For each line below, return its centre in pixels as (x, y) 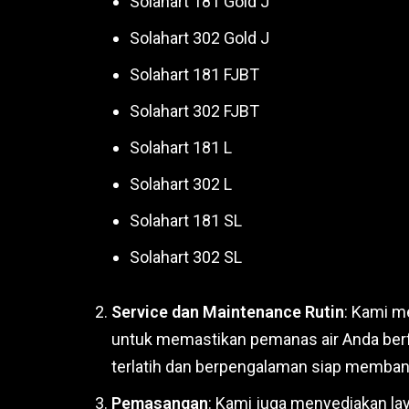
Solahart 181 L (181, 148)
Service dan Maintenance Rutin (228, 312)
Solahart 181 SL (186, 221)
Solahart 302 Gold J (199, 38)
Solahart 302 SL (186, 257)
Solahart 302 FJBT (194, 111)
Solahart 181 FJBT (194, 75)
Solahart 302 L (181, 184)
